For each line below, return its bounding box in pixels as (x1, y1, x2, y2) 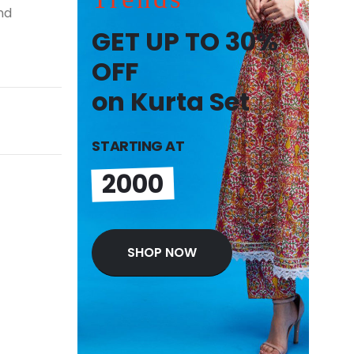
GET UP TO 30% (92, 24, 279, 60)
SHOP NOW (127, 243, 198, 262)
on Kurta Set (92, 84, 250, 120)
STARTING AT (92, 136, 185, 156)
